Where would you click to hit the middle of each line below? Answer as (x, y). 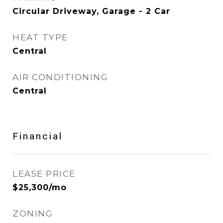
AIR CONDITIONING (60, 77)
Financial (38, 136)
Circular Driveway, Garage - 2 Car (91, 11)
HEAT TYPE (40, 37)
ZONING (33, 214)
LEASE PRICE (44, 174)
